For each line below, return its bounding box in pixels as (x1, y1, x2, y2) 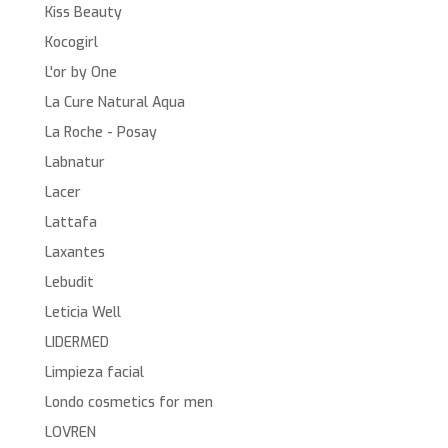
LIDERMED (44, 332, 109, 352)
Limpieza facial (44, 362, 144, 382)
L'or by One (44, 62, 117, 82)
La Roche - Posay (44, 122, 157, 142)
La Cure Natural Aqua (44, 92, 185, 112)
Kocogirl (44, 32, 98, 52)
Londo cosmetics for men (44, 392, 213, 412)
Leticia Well (44, 302, 121, 322)
